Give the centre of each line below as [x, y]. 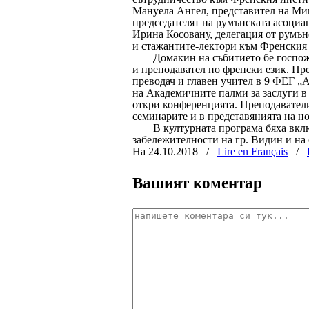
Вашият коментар [197, 182]
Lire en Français [252, 151]
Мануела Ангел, [171, 10]
